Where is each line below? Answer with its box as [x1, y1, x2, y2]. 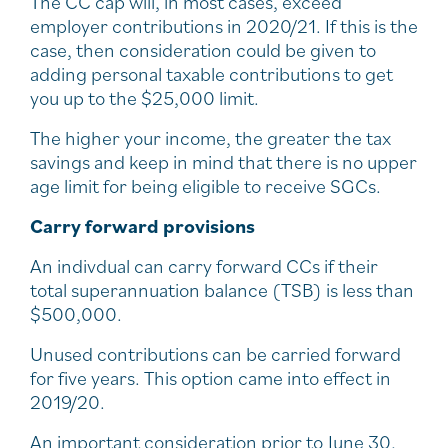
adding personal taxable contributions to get [30, 61, 393, 87]
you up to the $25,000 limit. [30, 85, 259, 111]
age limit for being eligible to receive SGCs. [30, 173, 381, 199]
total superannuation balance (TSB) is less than [30, 277, 414, 303]
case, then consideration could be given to [30, 37, 376, 63]
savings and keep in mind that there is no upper [30, 149, 417, 175]
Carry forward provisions [30, 213, 255, 239]
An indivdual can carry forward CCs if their [30, 253, 378, 279]
